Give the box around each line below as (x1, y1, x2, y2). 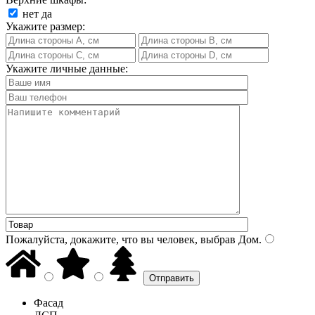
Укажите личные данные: (6, 62, 128, 75)
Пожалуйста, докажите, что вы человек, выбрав (6, 233, 236, 245)
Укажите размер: (6, 20, 85, 32)
